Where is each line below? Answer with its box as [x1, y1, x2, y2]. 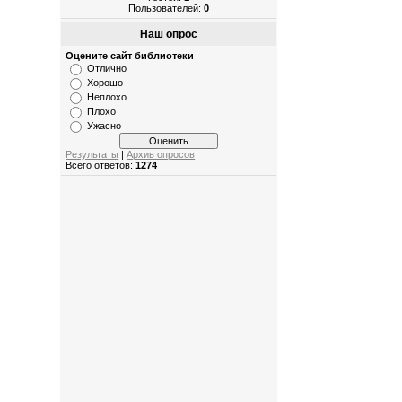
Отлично [87, 63, 127, 74]
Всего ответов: [66, 160, 136, 171]
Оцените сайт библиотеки [66, 50, 195, 62]
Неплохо [87, 92, 127, 103]
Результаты [66, 149, 119, 161]
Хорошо [87, 77, 124, 89]
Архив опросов [127, 149, 196, 161]
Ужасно [87, 120, 122, 132]
